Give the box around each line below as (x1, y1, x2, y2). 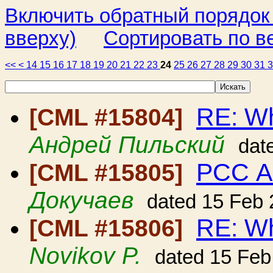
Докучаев (29, 187, 133, 213)
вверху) (5, 27, 76, 49)
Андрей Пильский (29, 132, 225, 158)
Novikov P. (29, 243, 141, 269)
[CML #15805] (29, 160, 190, 186)
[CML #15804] (29, 104, 190, 130)
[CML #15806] (29, 215, 190, 241)
